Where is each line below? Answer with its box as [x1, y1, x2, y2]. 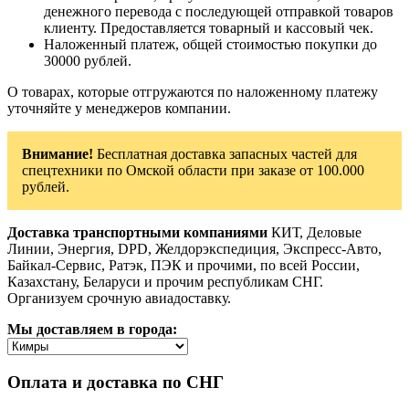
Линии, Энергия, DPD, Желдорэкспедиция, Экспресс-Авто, [7, 241, 382, 257]
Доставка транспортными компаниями [7, 225, 267, 241]
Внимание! [22, 146, 93, 163]
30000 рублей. [44, 53, 131, 69]
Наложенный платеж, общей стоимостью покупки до [44, 37, 377, 53]
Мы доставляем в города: [7, 321, 177, 338]
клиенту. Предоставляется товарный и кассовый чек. [44, 20, 373, 37]
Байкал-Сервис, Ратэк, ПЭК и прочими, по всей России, [7, 257, 360, 274]
